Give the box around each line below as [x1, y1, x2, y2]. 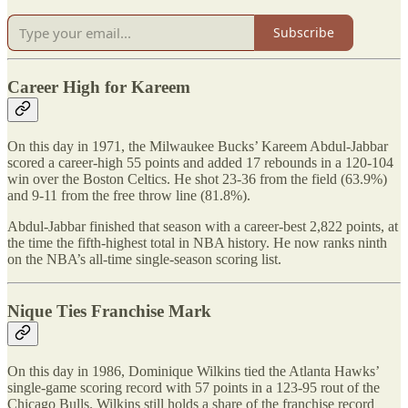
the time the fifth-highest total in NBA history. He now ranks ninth [7, 235, 387, 251]
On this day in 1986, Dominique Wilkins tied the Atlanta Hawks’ [7, 362, 379, 379]
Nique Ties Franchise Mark [7, 301, 211, 321]
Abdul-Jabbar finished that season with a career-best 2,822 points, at [7, 219, 398, 235]
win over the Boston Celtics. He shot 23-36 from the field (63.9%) [7, 171, 387, 188]
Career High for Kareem [7, 76, 190, 97]
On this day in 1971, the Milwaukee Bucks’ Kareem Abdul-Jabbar [7, 138, 388, 155]
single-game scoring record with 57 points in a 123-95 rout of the [7, 379, 380, 395]
